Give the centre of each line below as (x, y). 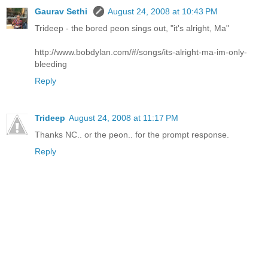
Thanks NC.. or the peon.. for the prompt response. (132, 134)
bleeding (51, 64)
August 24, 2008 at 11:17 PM (124, 118)
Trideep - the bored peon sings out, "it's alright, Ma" (132, 28)
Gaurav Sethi (62, 11)
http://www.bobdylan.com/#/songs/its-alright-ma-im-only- (141, 52)
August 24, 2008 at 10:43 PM (163, 11)
